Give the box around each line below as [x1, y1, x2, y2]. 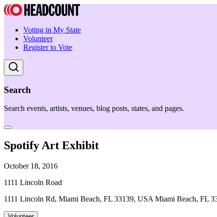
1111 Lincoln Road [4, 178, 62, 187]
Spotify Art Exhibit [4, 139, 99, 152]
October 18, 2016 [4, 162, 58, 170]
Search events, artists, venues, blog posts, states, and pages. [4, 104, 184, 113]
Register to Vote [23, 43, 72, 51]
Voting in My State [23, 26, 81, 34]
